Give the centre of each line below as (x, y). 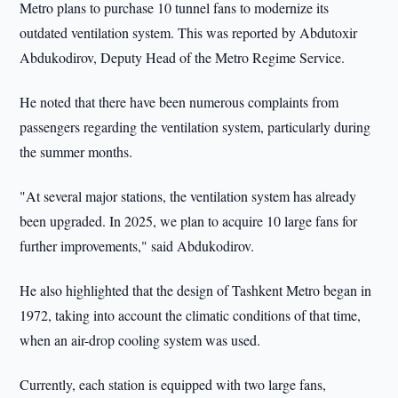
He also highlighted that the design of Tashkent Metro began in (196, 290)
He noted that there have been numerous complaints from (179, 102)
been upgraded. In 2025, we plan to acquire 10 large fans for (189, 221)
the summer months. (76, 151)
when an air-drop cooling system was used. (140, 340)
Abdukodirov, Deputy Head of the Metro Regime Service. (183, 57)
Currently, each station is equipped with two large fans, (173, 384)
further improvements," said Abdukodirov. (137, 246)
